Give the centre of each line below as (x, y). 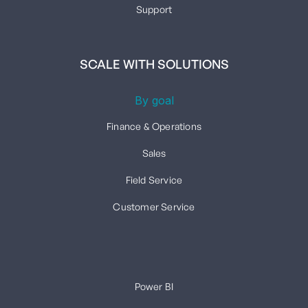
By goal (154, 100)
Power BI (154, 286)
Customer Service (154, 206)
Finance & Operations (154, 126)
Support (154, 9)
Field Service (154, 179)
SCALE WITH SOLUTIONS (154, 64)
